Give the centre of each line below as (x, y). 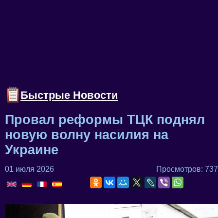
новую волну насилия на (87, 135)
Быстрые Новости (69, 95)
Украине (32, 150)
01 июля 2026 (29, 169)
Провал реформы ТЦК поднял (105, 119)
